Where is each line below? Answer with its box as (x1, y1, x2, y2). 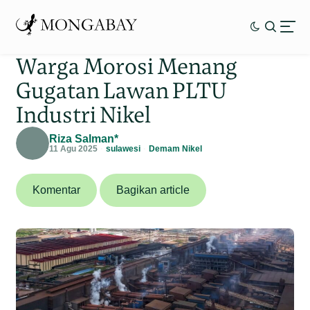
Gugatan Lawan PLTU (16, 75, 228, 104)
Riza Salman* (49, 132, 119, 145)
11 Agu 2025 (49, 143, 98, 154)
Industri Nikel (16, 100, 152, 129)
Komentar (33, 183, 81, 196)
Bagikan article (116, 183, 190, 196)
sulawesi (106, 143, 141, 154)
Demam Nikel (149, 143, 203, 154)
